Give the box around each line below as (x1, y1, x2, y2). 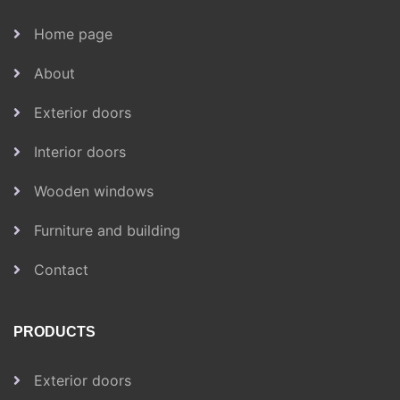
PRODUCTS (13, 323, 96, 339)
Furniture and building (34, 221, 180, 239)
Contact (34, 260, 88, 279)
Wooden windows (34, 181, 154, 200)
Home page (34, 24, 112, 43)
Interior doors (34, 142, 126, 161)
